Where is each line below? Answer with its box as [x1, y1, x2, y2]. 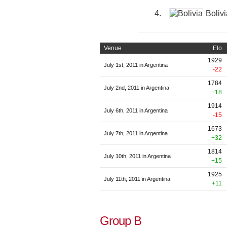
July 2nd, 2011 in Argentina [104, 85, 169, 91]
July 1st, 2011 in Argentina [104, 62, 168, 68]
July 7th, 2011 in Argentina [104, 130, 168, 137]
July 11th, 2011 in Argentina [104, 176, 170, 182]
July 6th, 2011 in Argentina [104, 107, 168, 114]
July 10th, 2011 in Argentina [104, 153, 171, 160]
